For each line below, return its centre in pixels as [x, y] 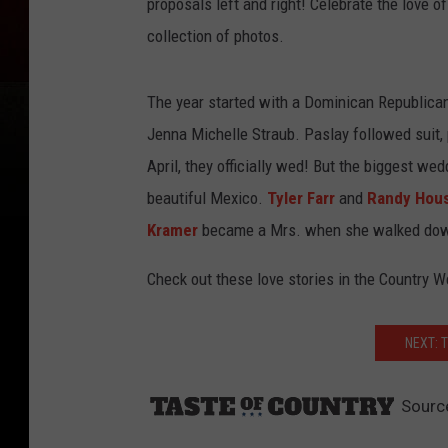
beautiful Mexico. [207, 197]
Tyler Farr [301, 197]
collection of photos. [215, 35]
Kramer [172, 229]
